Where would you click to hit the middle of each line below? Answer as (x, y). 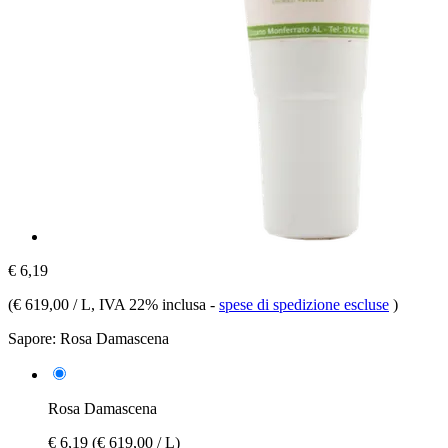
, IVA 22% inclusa (150, 304)
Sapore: (32, 338)
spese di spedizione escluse (304, 304)
